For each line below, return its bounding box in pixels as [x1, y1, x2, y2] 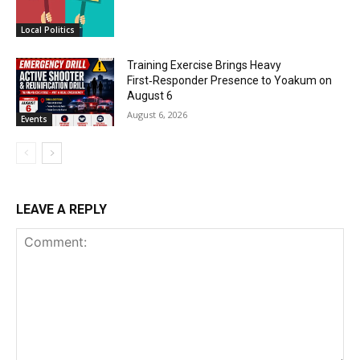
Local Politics [21, 23, 75, 35]
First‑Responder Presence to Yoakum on [127, 73, 333, 87]
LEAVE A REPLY [16, 202, 107, 218]
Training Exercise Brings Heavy [127, 58, 282, 72]
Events [21, 113, 47, 125]
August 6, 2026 [127, 108, 188, 121]
